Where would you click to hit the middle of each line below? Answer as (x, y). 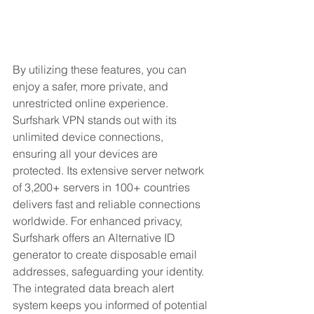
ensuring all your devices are (87, 153)
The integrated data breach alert (95, 288)
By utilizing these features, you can (101, 69)
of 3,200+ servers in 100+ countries (103, 187)
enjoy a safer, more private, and (92, 86)
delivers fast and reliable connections (108, 204)
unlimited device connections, (89, 136)
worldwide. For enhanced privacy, (99, 220)
